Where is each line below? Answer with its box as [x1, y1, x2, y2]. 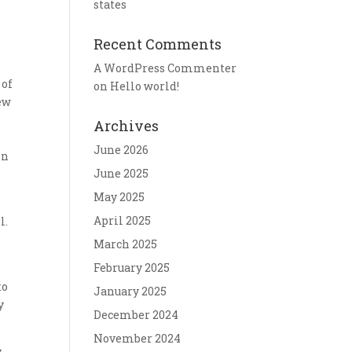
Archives [93, 116, 159, 135]
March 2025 [93, 236, 158, 251]
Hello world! [110, 79, 180, 93]
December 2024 [93, 307, 179, 322]
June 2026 [93, 142, 149, 157]
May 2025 [93, 189, 145, 204]
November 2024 [93, 331, 181, 346]
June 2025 [93, 166, 149, 181]
